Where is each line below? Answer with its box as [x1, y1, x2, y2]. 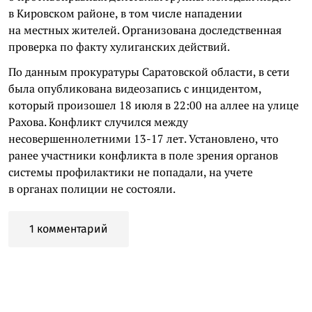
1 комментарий [29, 222, 108, 235]
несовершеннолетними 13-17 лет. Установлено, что [8, 131, 279, 146]
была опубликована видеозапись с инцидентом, [8, 81, 261, 96]
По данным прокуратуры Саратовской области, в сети [8, 64, 290, 79]
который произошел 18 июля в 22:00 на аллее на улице [8, 97, 299, 113]
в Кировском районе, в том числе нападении [8, 6, 242, 21]
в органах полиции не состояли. [8, 181, 175, 196]
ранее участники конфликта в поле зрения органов [8, 148, 278, 163]
